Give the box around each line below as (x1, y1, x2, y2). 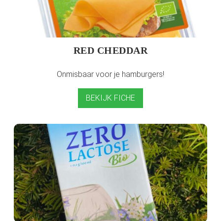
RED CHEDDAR (73, 44, 148, 56)
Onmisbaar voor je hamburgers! (57, 69, 164, 79)
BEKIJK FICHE (86, 93, 135, 103)
